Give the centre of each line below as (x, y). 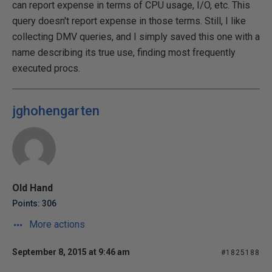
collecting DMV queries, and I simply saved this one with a (136, 37)
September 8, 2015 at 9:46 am (71, 252)
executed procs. (46, 68)
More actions (56, 224)
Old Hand (32, 188)
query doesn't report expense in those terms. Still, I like (129, 21)
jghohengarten (56, 111)
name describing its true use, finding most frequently (124, 53)
